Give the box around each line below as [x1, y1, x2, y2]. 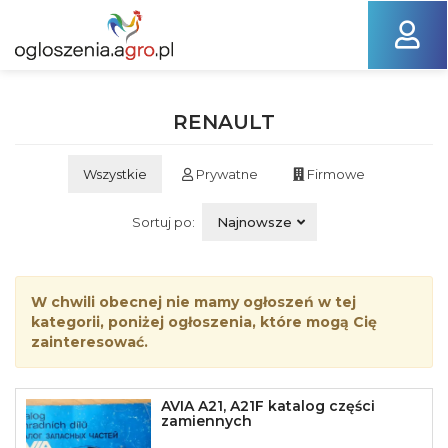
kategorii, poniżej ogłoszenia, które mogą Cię [31, 313, 377, 331]
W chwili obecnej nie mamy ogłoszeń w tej [31, 293, 356, 311]
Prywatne [193, 166, 258, 182]
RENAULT [173, 110, 275, 134]
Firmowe [304, 166, 365, 182]
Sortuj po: [131, 214, 195, 230]
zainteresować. [31, 333, 148, 351]
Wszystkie [83, 166, 147, 182]
